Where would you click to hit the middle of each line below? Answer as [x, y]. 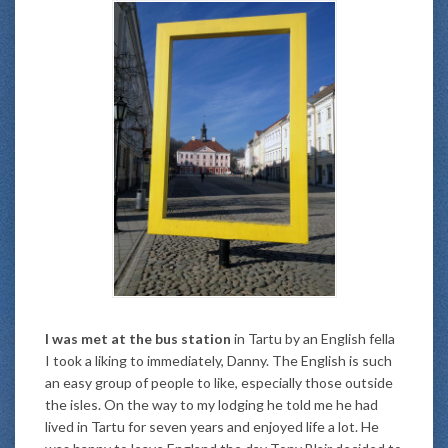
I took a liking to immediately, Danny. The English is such [218, 361]
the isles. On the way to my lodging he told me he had [211, 405]
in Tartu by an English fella [313, 339]
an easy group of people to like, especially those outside [219, 383]
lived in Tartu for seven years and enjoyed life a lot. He [212, 427]
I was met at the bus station [138, 339]
